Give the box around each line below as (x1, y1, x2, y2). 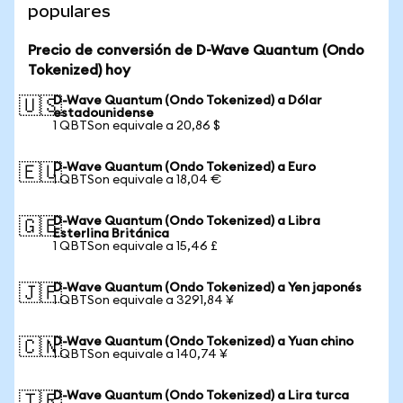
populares (28, 2, 111, 21)
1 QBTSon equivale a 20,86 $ (53, 120, 220, 132)
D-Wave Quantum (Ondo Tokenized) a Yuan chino (53, 336, 354, 348)
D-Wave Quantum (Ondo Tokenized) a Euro (53, 161, 316, 174)
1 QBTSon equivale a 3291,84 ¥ (53, 294, 234, 307)
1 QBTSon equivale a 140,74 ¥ (53, 348, 228, 361)
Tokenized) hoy (28, 63, 130, 77)
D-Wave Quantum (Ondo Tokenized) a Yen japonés (53, 282, 362, 294)
